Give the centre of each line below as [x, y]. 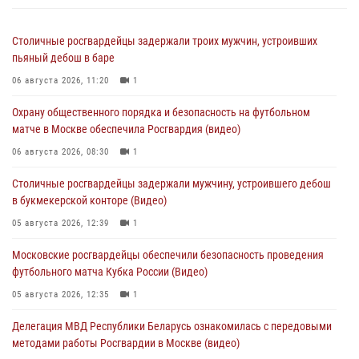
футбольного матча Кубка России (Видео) [110, 271]
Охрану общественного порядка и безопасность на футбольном [161, 112]
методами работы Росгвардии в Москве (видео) [126, 343]
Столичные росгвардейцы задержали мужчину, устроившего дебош [171, 183]
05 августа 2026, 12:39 [61, 223]
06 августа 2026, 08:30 [61, 151]
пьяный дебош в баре [63, 57]
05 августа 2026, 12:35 [61, 294]
